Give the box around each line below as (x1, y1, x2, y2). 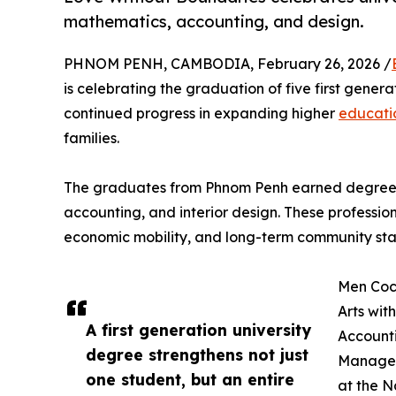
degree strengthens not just (86, 344, 308, 364)
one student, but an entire (86, 369, 294, 389)
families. (64, 128, 119, 147)
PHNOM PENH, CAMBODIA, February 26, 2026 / (64, 54, 392, 72)
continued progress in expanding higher (64, 103, 339, 122)
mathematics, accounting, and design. (64, 11, 364, 33)
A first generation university (86, 319, 311, 339)
